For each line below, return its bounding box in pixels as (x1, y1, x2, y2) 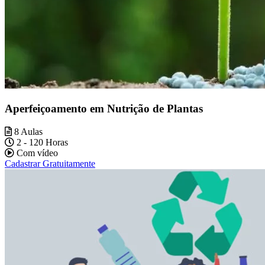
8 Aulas (12, 126, 43, 137)
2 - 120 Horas (14, 137, 68, 147)
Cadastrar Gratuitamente (5, 158, 95, 169)
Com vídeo (14, 147, 58, 158)
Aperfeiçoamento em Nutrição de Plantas (5, 102, 203, 115)
